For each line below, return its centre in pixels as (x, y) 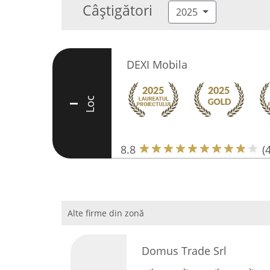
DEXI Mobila (157, 64)
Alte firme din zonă (106, 213)
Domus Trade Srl (184, 251)
